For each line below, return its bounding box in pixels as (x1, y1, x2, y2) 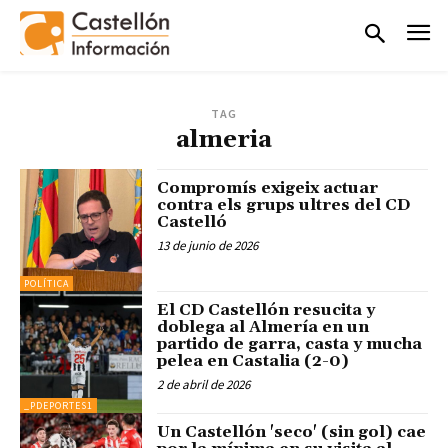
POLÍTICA (24, 276, 69, 290)
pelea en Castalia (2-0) (157, 350, 350, 371)
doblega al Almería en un (157, 316, 370, 337)
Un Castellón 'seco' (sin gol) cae (157, 422, 427, 443)
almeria (176, 124, 272, 155)
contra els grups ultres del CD (157, 194, 411, 215)
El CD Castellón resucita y (157, 299, 376, 320)
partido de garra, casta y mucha (157, 333, 423, 354)
